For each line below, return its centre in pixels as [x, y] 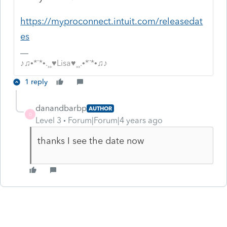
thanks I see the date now [90, 141]
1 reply [36, 82]
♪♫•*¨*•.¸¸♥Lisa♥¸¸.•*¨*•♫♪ [64, 63]
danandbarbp [61, 108]
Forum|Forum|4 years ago [115, 120]
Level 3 [48, 120]
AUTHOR [100, 108]
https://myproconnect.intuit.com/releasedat [112, 21]
